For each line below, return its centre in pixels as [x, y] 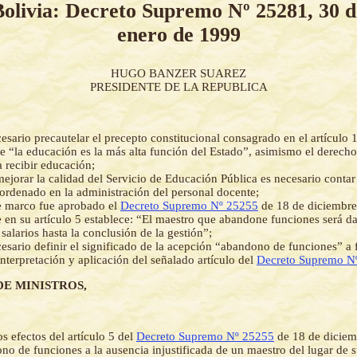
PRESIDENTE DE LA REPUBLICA [178, 87]
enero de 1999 [178, 34]
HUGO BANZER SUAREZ [178, 74]
